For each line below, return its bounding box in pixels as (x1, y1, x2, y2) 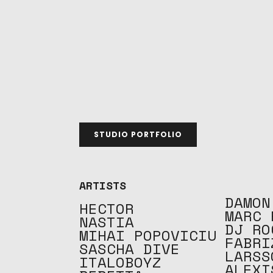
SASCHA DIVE (79, 238, 180, 260)
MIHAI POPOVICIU (79, 224, 216, 246)
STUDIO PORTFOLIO (94, 129, 182, 140)
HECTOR (79, 197, 134, 219)
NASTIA (79, 211, 134, 233)
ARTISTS (79, 177, 126, 193)
